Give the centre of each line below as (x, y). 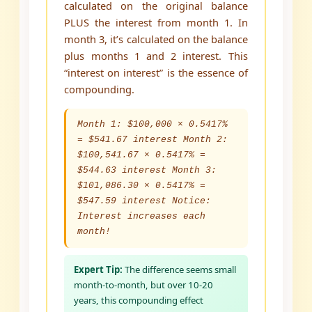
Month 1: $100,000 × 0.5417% (153, 125)
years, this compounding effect (139, 301)
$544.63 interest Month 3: (147, 171)
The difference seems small (180, 270)
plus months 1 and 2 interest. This (156, 56)
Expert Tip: (99, 270)
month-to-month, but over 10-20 (144, 285)
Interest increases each (142, 217)
